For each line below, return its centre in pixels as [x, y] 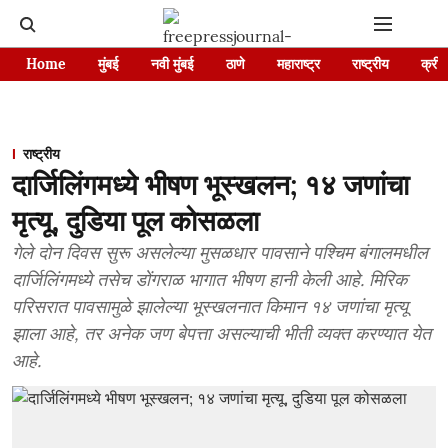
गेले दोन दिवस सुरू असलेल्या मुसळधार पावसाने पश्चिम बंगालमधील [220, 252]
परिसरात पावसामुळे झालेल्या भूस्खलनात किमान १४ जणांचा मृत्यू [210, 306]
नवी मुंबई [172, 64]
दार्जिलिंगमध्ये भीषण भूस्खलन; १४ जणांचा [210, 185]
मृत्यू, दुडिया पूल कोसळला [135, 221]
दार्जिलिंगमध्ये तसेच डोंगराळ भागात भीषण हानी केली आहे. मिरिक [209, 279]
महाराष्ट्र [298, 64]
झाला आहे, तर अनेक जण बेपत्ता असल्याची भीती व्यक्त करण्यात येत [221, 333]
